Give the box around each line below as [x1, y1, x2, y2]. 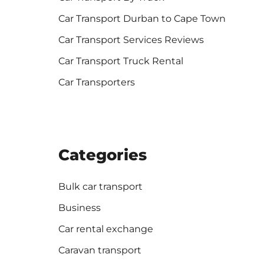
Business [58, 202, 101, 214]
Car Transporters [58, 77, 135, 88]
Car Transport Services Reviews [58, 34, 204, 46]
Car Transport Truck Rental [58, 55, 183, 67]
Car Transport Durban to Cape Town [58, 13, 226, 25]
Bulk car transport [58, 181, 143, 193]
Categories [58, 146, 147, 165]
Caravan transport [58, 245, 141, 256]
